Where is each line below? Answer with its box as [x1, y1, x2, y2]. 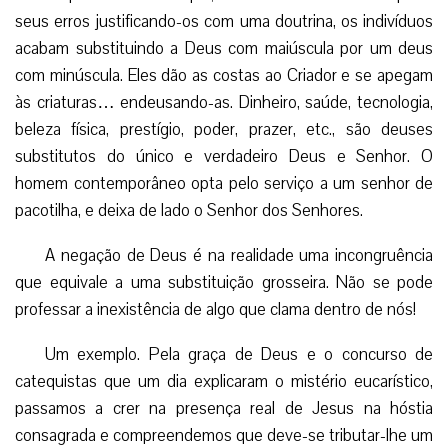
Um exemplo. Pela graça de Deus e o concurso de [45, 342, 433, 366]
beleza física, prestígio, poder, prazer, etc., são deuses [15, 117, 433, 141]
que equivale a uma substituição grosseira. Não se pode [15, 270, 433, 294]
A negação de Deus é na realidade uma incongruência [45, 243, 433, 267]
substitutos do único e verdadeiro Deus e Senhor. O [15, 144, 433, 168]
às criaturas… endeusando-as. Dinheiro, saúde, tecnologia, [15, 90, 433, 114]
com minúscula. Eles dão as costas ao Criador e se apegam [15, 63, 433, 87]
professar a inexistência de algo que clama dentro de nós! [15, 297, 416, 321]
